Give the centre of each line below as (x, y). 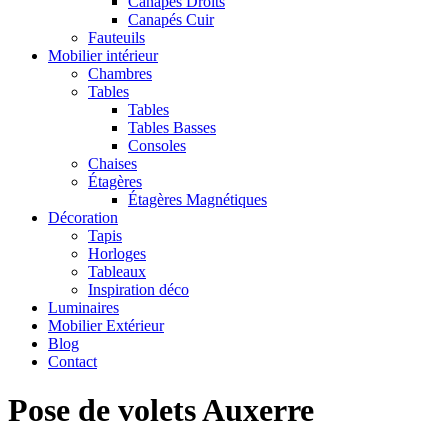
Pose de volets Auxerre (161, 410)
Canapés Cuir (171, 19)
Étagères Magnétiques (197, 199)
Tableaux (117, 271)
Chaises (112, 163)
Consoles (157, 145)
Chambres (120, 73)
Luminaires (83, 307)
